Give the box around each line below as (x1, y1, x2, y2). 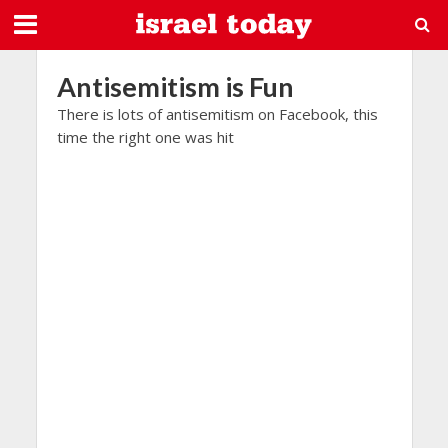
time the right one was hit (56, 127, 234, 147)
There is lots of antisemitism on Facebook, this (56, 104, 378, 124)
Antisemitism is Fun (56, 70, 294, 103)
